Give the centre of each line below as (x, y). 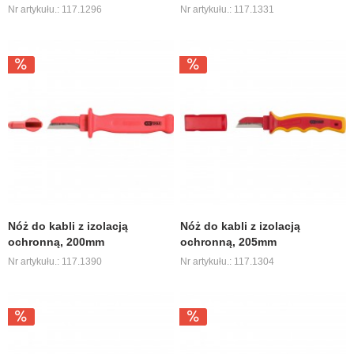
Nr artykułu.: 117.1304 (228, 262)
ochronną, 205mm (229, 242)
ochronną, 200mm (56, 242)
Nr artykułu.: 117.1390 (55, 262)
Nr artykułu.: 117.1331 (228, 9)
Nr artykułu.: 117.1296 (55, 9)
